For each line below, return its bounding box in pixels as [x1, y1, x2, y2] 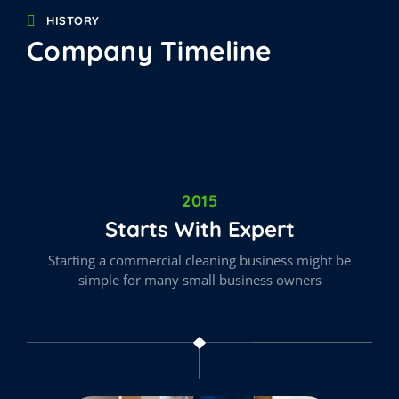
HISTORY [46, 13, 100, 28]
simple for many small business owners [77, 270, 322, 289]
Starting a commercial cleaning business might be [48, 250, 351, 269]
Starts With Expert [104, 215, 295, 242]
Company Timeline [27, 34, 272, 68]
